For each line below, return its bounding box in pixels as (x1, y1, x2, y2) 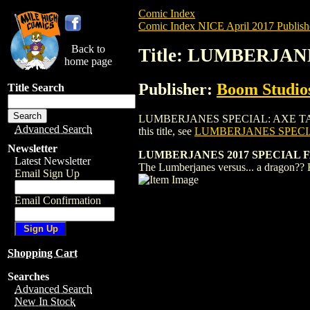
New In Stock (15, 295, 75, 307)
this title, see (138, 125, 194, 137)
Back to (71, 43, 105, 55)
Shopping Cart (8, 247, 77, 259)
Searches (8, 271, 49, 282)
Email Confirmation (15, 194, 101, 206)
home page (64, 55, 112, 67)
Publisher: (138, 80, 217, 98)
